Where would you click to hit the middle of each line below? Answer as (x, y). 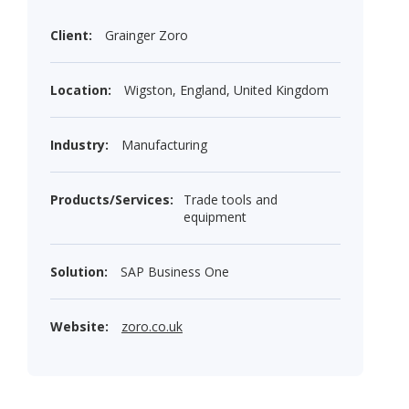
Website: (81, 327)
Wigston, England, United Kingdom (226, 90)
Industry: (81, 145)
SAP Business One (175, 272)
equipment (215, 217)
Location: (83, 90)
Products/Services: (112, 200)
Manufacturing (164, 145)
